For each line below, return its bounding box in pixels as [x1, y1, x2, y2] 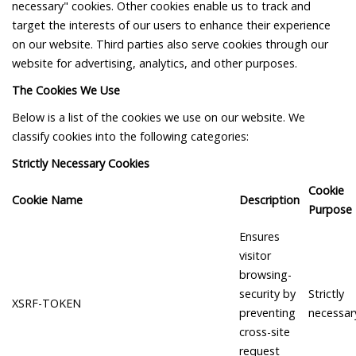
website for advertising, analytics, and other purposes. [12, 56, 297, 72]
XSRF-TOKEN [12, 296, 81, 311]
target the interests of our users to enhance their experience [12, 17, 331, 33]
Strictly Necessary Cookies [12, 156, 149, 172]
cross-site [239, 324, 290, 340]
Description [239, 192, 300, 208]
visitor [239, 248, 271, 264]
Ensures [239, 229, 280, 245]
